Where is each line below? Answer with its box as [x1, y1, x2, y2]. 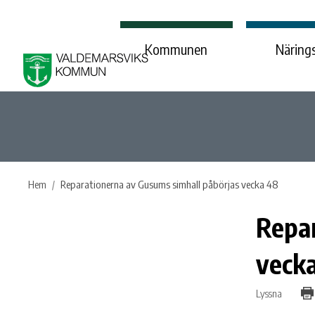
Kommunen [145, 40, 207, 58]
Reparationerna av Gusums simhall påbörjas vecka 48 [60, 178, 278, 191]
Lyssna [256, 286, 282, 300]
